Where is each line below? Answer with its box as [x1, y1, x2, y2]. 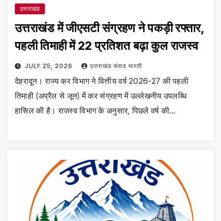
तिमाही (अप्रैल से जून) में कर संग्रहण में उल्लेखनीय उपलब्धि [15, 90, 187, 101]
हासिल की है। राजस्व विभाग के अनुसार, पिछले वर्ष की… [15, 105, 176, 115]
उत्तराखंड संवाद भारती [89, 62, 142, 70]
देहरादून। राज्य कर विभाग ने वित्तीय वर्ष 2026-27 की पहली [15, 75, 188, 86]
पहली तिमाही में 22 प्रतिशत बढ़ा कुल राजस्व [15, 38, 199, 53]
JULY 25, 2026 [24, 62, 74, 70]
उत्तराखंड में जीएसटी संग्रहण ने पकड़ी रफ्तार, [15, 20, 205, 35]
